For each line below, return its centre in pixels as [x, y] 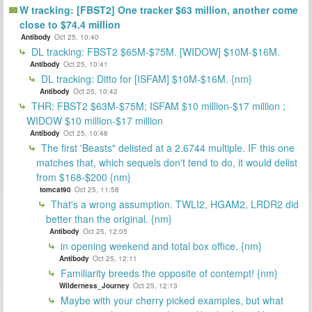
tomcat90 [55, 189]
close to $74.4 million [70, 24]
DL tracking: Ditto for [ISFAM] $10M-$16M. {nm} [145, 78]
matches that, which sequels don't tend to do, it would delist [167, 162]
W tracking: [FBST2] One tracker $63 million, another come [159, 9]
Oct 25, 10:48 [86, 133]
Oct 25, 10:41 [86, 64]
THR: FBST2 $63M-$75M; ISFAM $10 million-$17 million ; [157, 106]
